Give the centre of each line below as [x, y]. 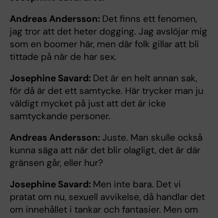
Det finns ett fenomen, [150, 18]
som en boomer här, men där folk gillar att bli [104, 44]
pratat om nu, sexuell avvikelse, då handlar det [107, 197]
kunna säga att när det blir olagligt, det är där [105, 150]
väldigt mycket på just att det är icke [88, 103]
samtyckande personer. [60, 116]
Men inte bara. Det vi [137, 184]
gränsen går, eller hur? [56, 163]
